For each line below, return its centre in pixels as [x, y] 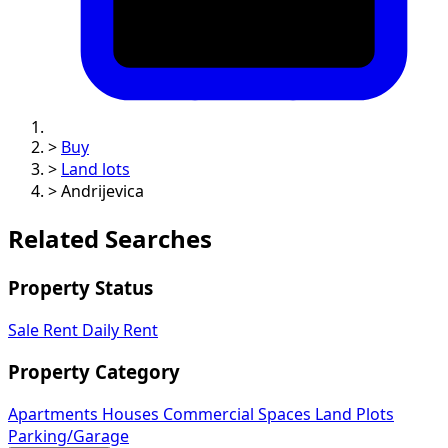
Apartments [55, 414]
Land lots [95, 169]
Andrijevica [102, 191]
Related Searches [110, 239]
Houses [132, 414]
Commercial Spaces [239, 414]
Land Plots [354, 414]
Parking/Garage [68, 436]
